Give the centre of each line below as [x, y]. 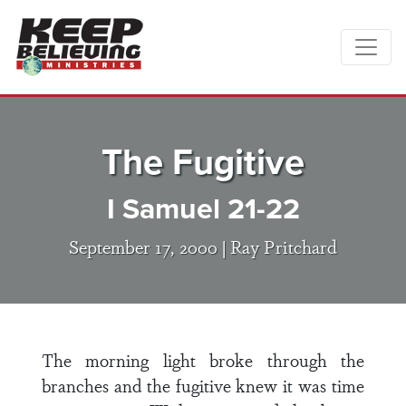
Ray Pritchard [284, 246]
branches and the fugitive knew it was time [203, 385]
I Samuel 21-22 [203, 208]
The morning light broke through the [203, 360]
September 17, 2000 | [150, 246]
